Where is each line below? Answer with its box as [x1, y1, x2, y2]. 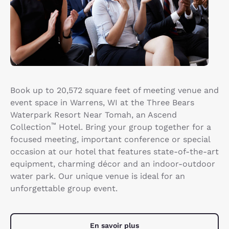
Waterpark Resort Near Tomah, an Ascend [10, 110, 177, 120]
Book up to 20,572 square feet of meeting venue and [10, 85, 219, 96]
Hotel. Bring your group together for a [56, 122, 211, 132]
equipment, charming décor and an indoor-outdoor [10, 159, 215, 169]
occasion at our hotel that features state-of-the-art [10, 147, 219, 157]
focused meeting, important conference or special [10, 134, 210, 145]
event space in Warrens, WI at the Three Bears [10, 98, 194, 108]
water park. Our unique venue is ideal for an [10, 171, 185, 181]
